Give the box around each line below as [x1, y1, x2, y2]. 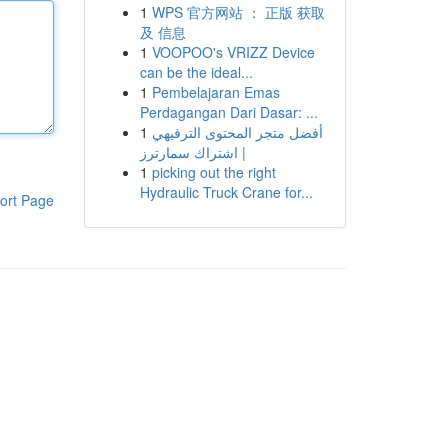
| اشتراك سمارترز [139, 142, 246, 162]
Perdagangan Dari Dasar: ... [139, 102, 318, 122]
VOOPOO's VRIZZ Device [151, 42, 315, 62]
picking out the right [151, 162, 276, 182]
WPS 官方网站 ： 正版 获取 [151, 2, 325, 22]
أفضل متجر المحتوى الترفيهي [151, 122, 323, 142]
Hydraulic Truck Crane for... [139, 182, 313, 202]
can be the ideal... [139, 62, 253, 82]
